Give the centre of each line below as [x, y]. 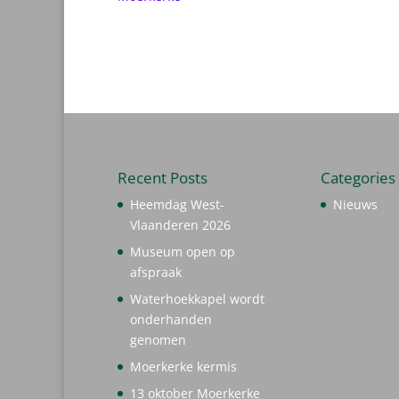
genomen [158, 340]
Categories [358, 178]
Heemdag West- [177, 205]
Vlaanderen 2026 [180, 225]
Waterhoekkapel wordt [197, 299]
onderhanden [171, 320]
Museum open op [183, 252]
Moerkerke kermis [183, 367]
